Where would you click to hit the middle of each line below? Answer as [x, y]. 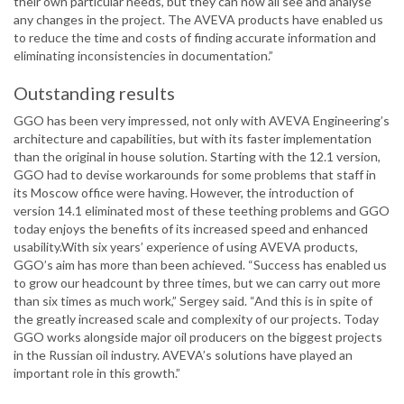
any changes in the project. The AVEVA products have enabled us [198, 20]
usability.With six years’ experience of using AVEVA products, [186, 247]
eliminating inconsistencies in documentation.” [143, 56]
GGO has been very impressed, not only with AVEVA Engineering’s [202, 121]
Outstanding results [94, 93]
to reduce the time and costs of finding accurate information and [195, 38]
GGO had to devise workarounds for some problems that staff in [195, 175]
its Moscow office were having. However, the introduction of [184, 193]
